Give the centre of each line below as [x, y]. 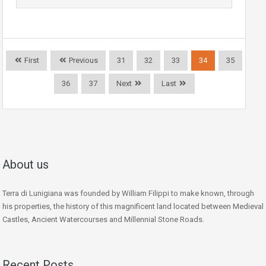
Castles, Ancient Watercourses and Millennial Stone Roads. [103, 220]
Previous [83, 61]
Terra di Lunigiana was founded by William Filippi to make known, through [128, 194]
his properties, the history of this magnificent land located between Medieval [133, 207]
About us [26, 165]
